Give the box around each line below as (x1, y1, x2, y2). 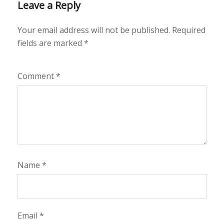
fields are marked (17, 37, 84, 48)
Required (172, 24, 205, 35)
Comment (17, 70, 56, 81)
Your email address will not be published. (17, 24, 170, 35)
